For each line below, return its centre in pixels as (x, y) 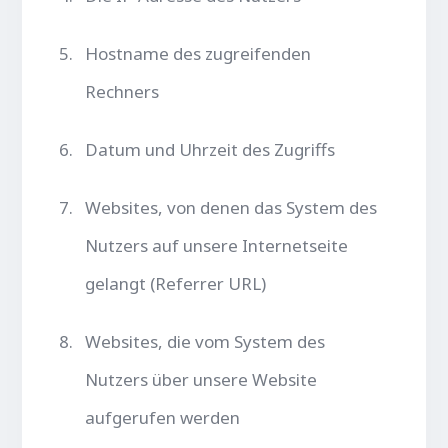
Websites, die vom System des (205, 341)
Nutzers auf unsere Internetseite (217, 245)
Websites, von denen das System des (231, 207)
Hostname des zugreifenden (198, 53)
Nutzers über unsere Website (201, 379)
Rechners (122, 91)
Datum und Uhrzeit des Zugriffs (210, 149)
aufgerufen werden (163, 417)
